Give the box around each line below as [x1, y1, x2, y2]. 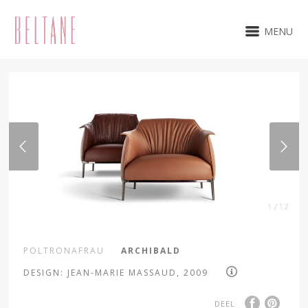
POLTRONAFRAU [23, 245, 105, 256]
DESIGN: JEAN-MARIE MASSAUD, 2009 [23, 267, 209, 278]
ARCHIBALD [121, 245, 181, 256]
